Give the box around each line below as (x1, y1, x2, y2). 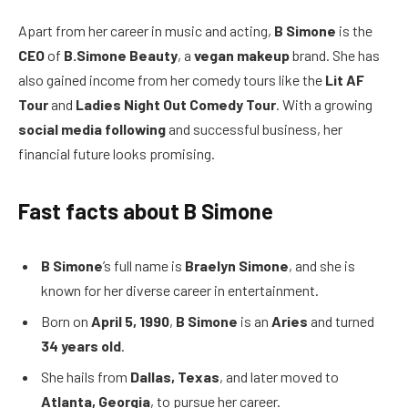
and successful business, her (166, 119, 342, 138)
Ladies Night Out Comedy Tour (76, 95, 276, 113)
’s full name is (103, 256, 185, 274)
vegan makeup (194, 46, 290, 64)
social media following (18, 119, 166, 138)
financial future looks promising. (18, 144, 215, 162)
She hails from (41, 367, 130, 385)
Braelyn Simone (185, 256, 289, 274)
